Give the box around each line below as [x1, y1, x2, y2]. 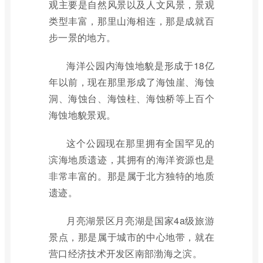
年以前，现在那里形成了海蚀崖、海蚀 [49, 75, 214, 89]
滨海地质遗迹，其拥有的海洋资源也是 [49, 153, 214, 166]
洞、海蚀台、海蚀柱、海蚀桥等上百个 [49, 92, 214, 105]
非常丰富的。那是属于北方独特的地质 [49, 169, 214, 183]
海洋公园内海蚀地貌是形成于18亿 [66, 59, 214, 72]
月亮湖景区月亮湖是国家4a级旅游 [66, 214, 214, 227]
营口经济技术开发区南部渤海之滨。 [49, 247, 202, 260]
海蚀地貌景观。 [49, 108, 116, 122]
